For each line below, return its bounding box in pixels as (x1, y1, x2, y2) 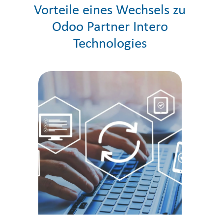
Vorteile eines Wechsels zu (34, 3, 186, 18)
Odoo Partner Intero (52, 20, 168, 34)
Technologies (73, 36, 147, 51)
